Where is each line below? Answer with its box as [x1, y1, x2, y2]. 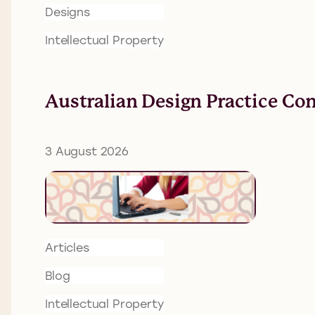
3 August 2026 [45, 143, 129, 159]
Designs [45, 4, 90, 20]
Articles [45, 240, 89, 255]
